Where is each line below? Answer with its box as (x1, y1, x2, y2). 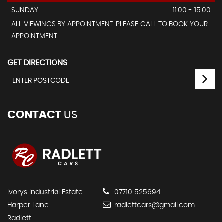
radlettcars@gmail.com (112, 202, 195, 209)
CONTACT (7, 110, 61, 120)
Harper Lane (7, 202, 49, 209)
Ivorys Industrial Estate (7, 189, 83, 196)
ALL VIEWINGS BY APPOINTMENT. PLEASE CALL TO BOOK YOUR (11, 21, 208, 28)
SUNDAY (11, 7, 38, 14)
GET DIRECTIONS (7, 59, 67, 67)
